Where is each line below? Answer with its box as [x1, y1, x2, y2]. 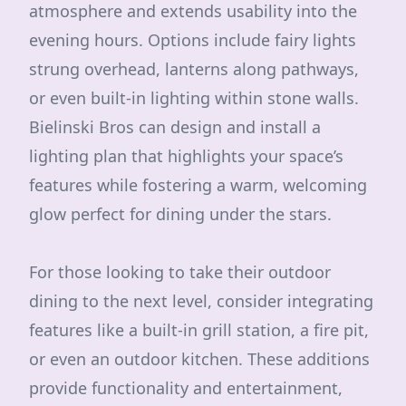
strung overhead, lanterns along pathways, [29, 58, 359, 80]
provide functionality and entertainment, [29, 377, 343, 399]
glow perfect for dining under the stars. [29, 203, 332, 225]
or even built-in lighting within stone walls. [29, 87, 359, 109]
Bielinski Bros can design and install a [29, 116, 321, 138]
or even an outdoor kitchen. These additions [29, 348, 370, 370]
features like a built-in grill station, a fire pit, [29, 319, 369, 341]
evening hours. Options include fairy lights [29, 29, 356, 51]
